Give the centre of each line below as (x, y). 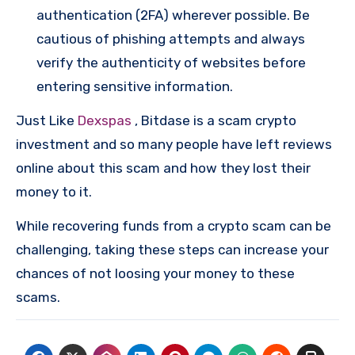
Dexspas (106, 121)
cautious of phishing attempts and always (171, 39)
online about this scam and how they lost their (163, 168)
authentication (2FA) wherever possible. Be (173, 15)
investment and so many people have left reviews (174, 145)
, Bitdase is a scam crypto (216, 121)
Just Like (47, 121)
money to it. (54, 192)
